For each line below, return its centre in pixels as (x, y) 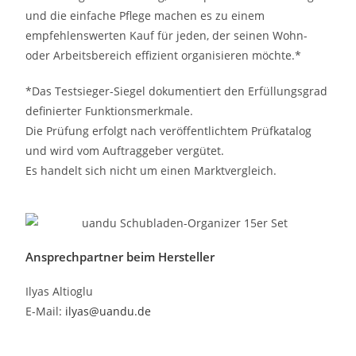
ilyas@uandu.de (108, 311)
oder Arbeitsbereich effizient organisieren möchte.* (164, 55)
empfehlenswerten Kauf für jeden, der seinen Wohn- (167, 35)
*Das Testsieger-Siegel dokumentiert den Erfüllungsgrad (177, 91)
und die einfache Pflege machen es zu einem (145, 15)
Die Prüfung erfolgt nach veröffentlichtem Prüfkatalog (169, 130)
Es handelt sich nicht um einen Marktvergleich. (151, 170)
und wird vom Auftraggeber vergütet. (125, 150)
